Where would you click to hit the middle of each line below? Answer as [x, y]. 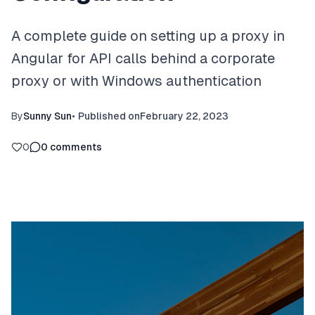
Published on [109, 116]
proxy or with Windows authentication [136, 81]
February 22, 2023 [184, 116]
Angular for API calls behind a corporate [143, 58]
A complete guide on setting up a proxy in [148, 36]
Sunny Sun [47, 116]
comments [76, 147]
